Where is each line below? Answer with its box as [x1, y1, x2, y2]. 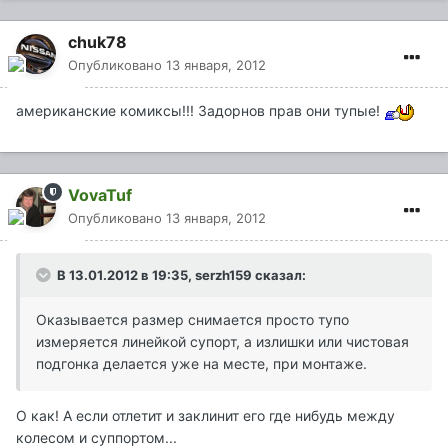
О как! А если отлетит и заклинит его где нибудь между [16, 407, 395, 424]
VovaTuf [68, 185, 132, 205]
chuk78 [68, 31, 127, 52]
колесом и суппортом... [16, 429, 177, 446]
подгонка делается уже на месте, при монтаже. [36, 355, 367, 372]
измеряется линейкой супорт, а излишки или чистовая [36, 333, 409, 350]
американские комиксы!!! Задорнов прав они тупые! [16, 101, 384, 119]
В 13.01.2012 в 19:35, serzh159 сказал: [54, 267, 306, 283]
